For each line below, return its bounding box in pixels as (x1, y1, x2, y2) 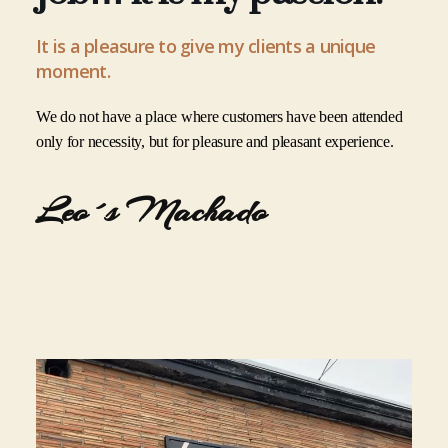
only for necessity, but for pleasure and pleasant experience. (36, 133, 394, 150)
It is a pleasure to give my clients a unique (36, 34, 376, 58)
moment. (36, 59, 110, 83)
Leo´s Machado (36, 189, 267, 234)
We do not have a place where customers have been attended (36, 108, 403, 125)
